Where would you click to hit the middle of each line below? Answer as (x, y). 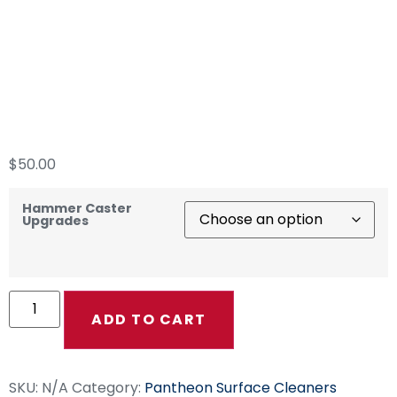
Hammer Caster (77, 209)
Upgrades (55, 221)
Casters (82, 117)
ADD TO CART (149, 319)
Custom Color (137, 71)
